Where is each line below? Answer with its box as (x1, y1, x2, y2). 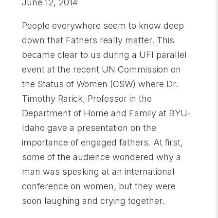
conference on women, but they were (21, 181, 176, 191)
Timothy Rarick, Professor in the (21, 93, 152, 104)
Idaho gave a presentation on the (21, 123, 156, 133)
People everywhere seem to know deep (21, 20, 184, 31)
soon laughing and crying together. (21, 196, 164, 206)
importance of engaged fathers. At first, (21, 137, 183, 147)
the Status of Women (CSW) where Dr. (21, 79, 178, 89)
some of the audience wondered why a (21, 152, 181, 162)
